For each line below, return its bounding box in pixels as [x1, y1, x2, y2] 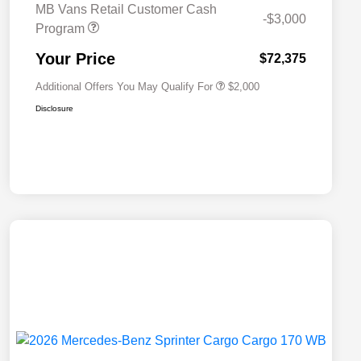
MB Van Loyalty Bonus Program [132, 44, 257, 55]
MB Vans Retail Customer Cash [35, 2, 217, 17]
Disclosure [35, 104, 73, 114]
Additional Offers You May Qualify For [35, 81, 213, 93]
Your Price [35, 50, 115, 68]
